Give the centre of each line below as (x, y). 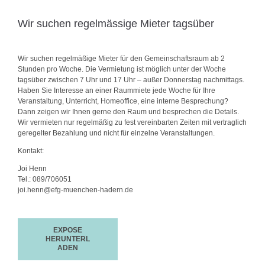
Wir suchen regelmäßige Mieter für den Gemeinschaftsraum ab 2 (121, 58)
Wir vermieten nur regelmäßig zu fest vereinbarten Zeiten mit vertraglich (132, 122)
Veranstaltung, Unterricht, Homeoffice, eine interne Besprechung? (123, 101)
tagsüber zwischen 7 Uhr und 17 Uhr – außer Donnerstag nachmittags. (131, 80)
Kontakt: (30, 151)
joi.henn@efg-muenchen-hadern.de (75, 190)
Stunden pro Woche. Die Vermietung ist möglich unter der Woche (122, 69)
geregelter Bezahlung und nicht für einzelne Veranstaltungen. (116, 133)
